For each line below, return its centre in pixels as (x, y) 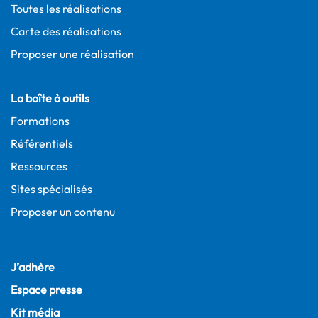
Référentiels (42, 143)
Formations (40, 121)
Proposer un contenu (63, 212)
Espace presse (46, 290)
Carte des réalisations (66, 31)
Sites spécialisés (51, 189)
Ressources (39, 166)
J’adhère (33, 267)
